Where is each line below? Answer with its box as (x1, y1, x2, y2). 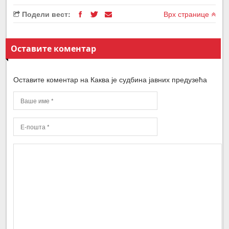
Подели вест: (20, 9, 71, 19)
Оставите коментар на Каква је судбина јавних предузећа (13, 74, 208, 85)
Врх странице (163, 9, 211, 19)
